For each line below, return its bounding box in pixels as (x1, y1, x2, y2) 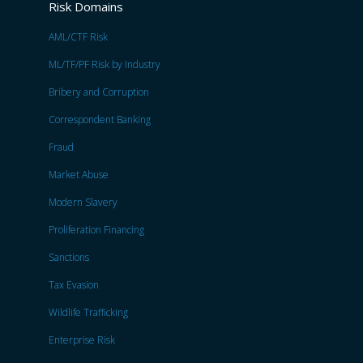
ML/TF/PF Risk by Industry (49, 58, 160, 72)
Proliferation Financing (49, 223, 144, 237)
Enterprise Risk (49, 333, 115, 348)
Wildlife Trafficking (49, 305, 128, 320)
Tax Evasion (49, 278, 99, 293)
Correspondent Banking (49, 113, 151, 127)
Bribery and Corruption (49, 85, 149, 100)
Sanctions (49, 250, 89, 265)
